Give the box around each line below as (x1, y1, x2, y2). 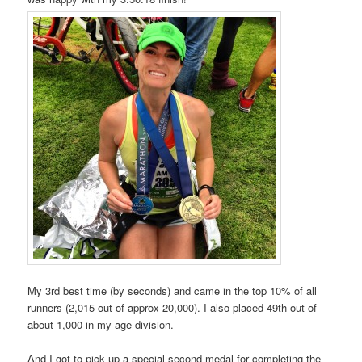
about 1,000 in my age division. (27, 317, 175, 333)
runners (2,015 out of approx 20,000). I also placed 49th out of (27, 300, 318, 316)
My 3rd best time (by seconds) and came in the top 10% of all (27, 283, 318, 299)
